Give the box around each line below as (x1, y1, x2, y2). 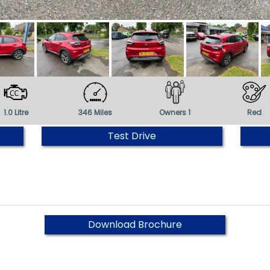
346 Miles (78, 107, 113, 118)
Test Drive (107, 129, 156, 143)
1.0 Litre (3, 107, 28, 118)
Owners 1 (159, 107, 190, 118)
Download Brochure (87, 218, 182, 231)
